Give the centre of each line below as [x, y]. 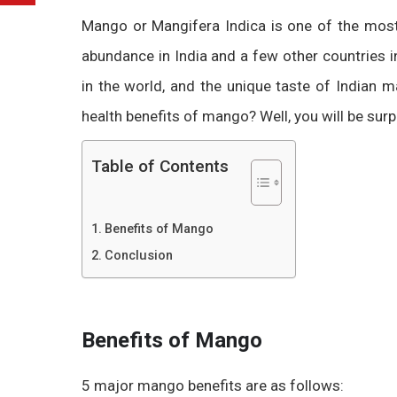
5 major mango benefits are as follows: [213, 385]
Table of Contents [160, 166]
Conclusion [138, 256]
